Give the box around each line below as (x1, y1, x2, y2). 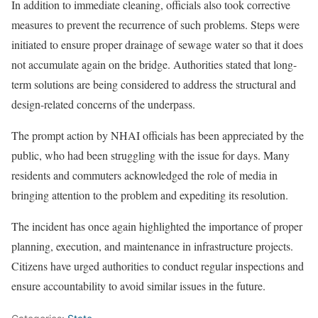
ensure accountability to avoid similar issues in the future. (11, 278, 265, 293)
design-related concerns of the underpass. (11, 97, 195, 111)
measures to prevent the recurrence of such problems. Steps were (11, 17, 300, 32)
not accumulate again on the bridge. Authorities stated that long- (11, 57, 297, 72)
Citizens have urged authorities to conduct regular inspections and (11, 258, 304, 273)
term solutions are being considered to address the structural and (11, 77, 296, 92)
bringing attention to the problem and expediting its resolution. (11, 187, 288, 202)
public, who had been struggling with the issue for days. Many (11, 148, 290, 163)
